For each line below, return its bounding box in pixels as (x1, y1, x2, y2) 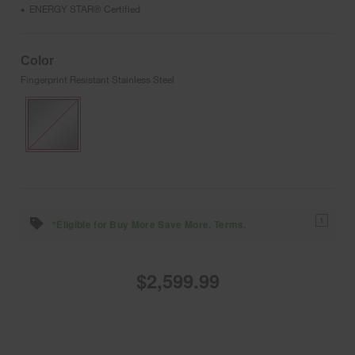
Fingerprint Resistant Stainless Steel (21, 72, 174, 86)
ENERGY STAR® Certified (29, 2, 140, 15)
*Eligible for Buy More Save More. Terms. (52, 216, 246, 231)
